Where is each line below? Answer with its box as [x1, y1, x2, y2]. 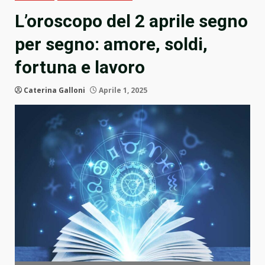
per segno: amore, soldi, [15, 34, 208, 55]
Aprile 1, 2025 [97, 85, 147, 96]
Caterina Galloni [24, 85, 85, 96]
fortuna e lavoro [15, 57, 145, 78]
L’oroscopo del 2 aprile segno [15, 11, 248, 32]
